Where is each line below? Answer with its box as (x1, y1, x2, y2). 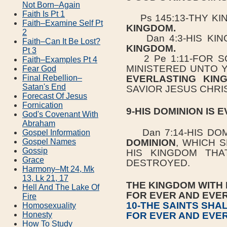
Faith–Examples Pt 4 (22, 55, 97, 64)
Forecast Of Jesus (22, 91, 87, 100)
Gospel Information (22, 128, 90, 137)
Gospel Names (22, 137, 76, 146)
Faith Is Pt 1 (22, 9, 65, 18)
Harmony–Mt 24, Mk (22, 164, 94, 173)
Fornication (22, 100, 63, 109)
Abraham (22, 119, 55, 128)
